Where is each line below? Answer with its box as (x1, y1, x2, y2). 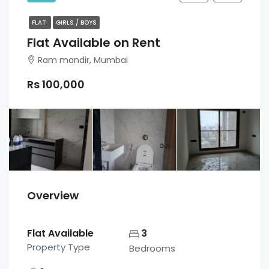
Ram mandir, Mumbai (38, 53, 128, 66)
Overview (27, 188, 79, 204)
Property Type (27, 241, 90, 254)
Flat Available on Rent (27, 34, 160, 51)
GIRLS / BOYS (56, 17, 97, 27)
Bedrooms (129, 242, 176, 255)
